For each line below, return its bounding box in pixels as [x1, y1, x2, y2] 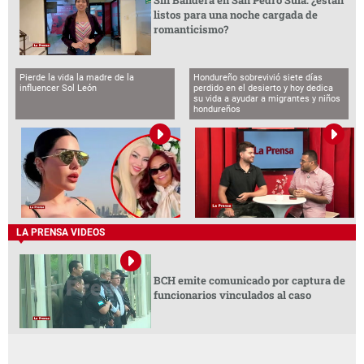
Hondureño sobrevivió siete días [193, 72, 323, 84]
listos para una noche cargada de [153, 6, 318, 22]
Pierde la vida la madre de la [19, 72, 135, 84]
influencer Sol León [19, 83, 97, 94]
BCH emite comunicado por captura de [153, 272, 345, 288]
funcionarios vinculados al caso [153, 287, 311, 302]
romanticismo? [153, 21, 228, 37]
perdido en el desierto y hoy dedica [193, 83, 334, 94]
